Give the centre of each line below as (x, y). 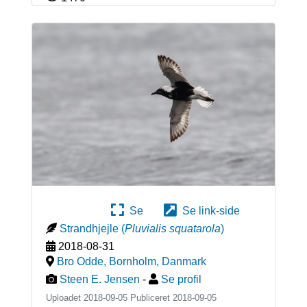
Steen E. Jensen (99, 279)
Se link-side (208, 210)
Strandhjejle (89, 228)
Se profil (181, 279)
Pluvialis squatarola (172, 228)
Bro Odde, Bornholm (106, 261)
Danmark (184, 261)
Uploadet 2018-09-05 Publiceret (109, 297)
